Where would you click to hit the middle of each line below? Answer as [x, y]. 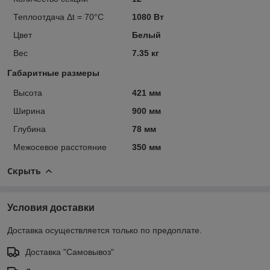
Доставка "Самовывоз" [70, 252]
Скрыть [24, 171]
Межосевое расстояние [60, 147]
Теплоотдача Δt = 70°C [58, 17]
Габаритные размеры [53, 73]
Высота [28, 93]
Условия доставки [51, 207]
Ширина [29, 111]
